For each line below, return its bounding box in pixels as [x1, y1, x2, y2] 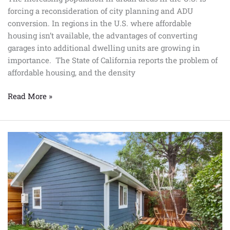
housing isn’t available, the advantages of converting [8, 30, 197, 41]
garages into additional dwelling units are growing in [8, 42, 200, 53]
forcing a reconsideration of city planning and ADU [8, 5, 193, 16]
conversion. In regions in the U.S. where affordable [8, 17, 191, 28]
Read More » [8, 91, 52, 102]
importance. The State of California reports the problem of [8, 54, 218, 65]
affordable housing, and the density [8, 67, 136, 78]
